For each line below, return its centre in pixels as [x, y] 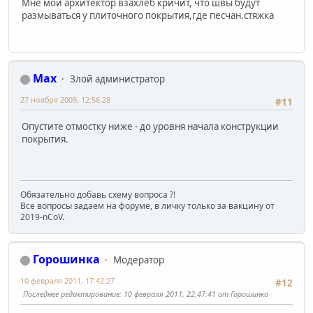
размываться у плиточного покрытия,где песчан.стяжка [148, 15]
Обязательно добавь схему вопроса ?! [98, 195]
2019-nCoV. [42, 217]
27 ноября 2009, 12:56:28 [65, 100]
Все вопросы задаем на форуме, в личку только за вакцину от [147, 206]
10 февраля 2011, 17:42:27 [67, 281]
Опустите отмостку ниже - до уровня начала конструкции [150, 126]
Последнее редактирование [71, 294]
